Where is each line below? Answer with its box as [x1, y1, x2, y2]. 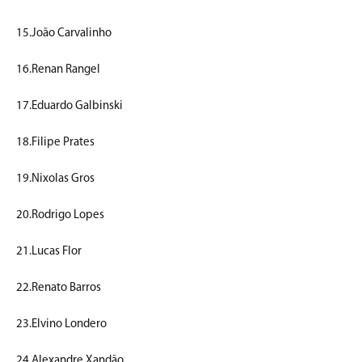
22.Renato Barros [16, 281, 101, 294]
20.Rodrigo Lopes [16, 208, 104, 221]
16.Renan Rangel [16, 63, 100, 76]
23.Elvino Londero [16, 318, 107, 330]
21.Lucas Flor [16, 245, 82, 258]
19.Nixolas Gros [16, 172, 95, 185]
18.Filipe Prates [16, 136, 95, 149]
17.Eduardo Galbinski [16, 99, 123, 112]
